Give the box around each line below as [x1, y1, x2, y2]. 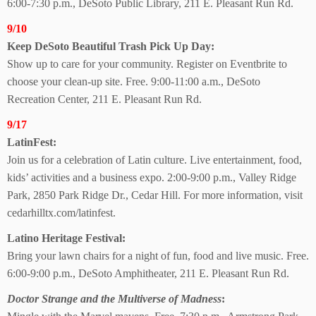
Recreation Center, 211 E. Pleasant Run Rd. [7, 93, 202, 105]
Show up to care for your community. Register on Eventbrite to [7, 58, 287, 70]
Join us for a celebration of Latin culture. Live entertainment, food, [7, 154, 302, 166]
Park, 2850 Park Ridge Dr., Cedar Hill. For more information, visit [7, 189, 303, 201]
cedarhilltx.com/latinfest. [7, 207, 116, 219]
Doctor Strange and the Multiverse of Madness [7, 293, 221, 305]
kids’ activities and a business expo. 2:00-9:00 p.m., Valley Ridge [7, 171, 296, 183]
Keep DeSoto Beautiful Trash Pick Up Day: [7, 40, 214, 52]
